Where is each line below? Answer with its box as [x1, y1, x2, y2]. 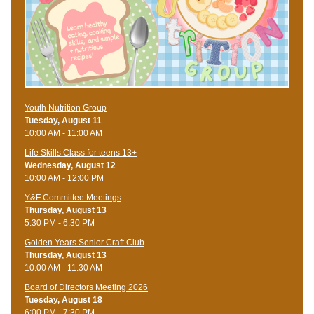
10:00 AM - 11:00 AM [25, 128, 102, 139]
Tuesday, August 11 [25, 116, 102, 126]
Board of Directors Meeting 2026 [25, 282, 148, 293]
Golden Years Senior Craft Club [25, 238, 144, 248]
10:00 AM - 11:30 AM [25, 263, 102, 273]
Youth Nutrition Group [25, 103, 107, 114]
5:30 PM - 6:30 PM [25, 218, 95, 228]
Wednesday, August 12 [25, 161, 116, 171]
